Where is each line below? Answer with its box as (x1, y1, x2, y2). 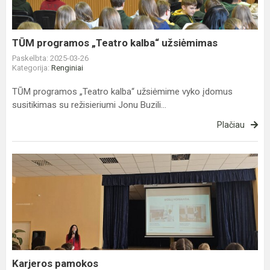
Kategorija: (12, 63, 51, 72)
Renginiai (51, 63, 83, 72)
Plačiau (217, 120, 245, 130)
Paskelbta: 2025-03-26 (12, 54, 89, 63)
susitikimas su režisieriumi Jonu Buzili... (12, 99, 166, 110)
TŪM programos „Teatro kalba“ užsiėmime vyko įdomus (12, 86, 233, 97)
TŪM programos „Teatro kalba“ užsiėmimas (12, 37, 218, 49)
